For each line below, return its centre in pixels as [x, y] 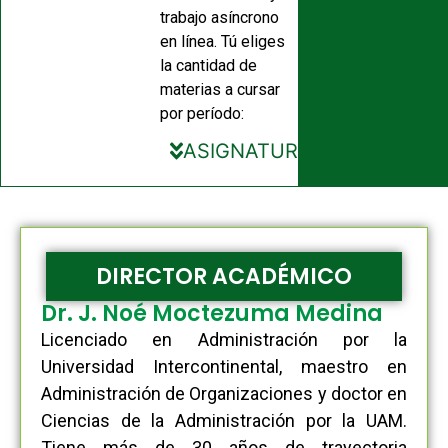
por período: [201, 113]
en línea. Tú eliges [222, 41]
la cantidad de [208, 65]
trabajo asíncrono [219, 17]
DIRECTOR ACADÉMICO [224, 276]
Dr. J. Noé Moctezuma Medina [212, 313]
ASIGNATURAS [254, 151]
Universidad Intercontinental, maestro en [224, 366]
